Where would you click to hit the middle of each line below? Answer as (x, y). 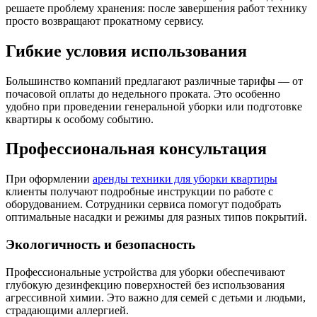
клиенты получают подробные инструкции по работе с (139, 192)
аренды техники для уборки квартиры (185, 179)
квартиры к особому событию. (80, 119)
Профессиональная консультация (136, 149)
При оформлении (49, 179)
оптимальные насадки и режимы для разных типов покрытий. (156, 217)
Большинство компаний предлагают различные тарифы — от (154, 81)
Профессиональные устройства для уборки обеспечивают (145, 272)
